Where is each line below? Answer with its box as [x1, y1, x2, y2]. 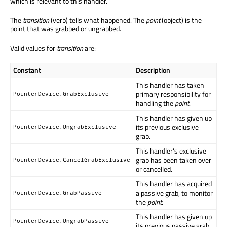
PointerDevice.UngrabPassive [13, 217, 109, 224]
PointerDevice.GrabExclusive [13, 90, 109, 97]
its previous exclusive [136, 121, 199, 132]
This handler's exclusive [136, 145, 206, 156]
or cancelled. [136, 163, 172, 174]
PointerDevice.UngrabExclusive [13, 123, 116, 130]
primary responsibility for [136, 88, 211, 99]
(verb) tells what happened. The [49, 14, 146, 25]
